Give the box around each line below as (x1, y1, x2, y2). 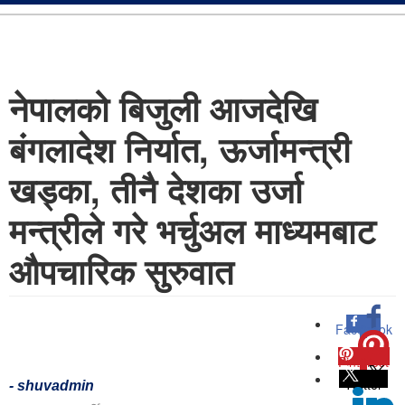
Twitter (344, 375, 382, 393)
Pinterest (338, 353, 389, 371)
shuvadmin (17, 378, 94, 394)
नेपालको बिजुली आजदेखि (9, 83, 317, 133)
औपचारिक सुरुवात (9, 246, 233, 296)
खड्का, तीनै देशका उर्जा (9, 165, 303, 214)
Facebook (334, 320, 392, 338)
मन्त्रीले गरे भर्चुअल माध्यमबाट (9, 205, 376, 255)
